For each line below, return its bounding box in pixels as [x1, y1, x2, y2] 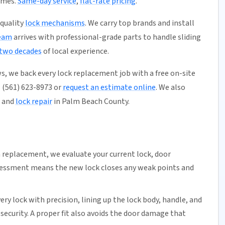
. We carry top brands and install [84, 18, 194, 29]
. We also [155, 82, 185, 93]
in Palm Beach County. [52, 96, 130, 107]
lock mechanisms [25, 18, 85, 29]
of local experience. [41, 46, 109, 57]
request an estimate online [62, 82, 156, 93]
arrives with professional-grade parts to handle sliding [12, 32, 201, 43]
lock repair [15, 96, 52, 107]
